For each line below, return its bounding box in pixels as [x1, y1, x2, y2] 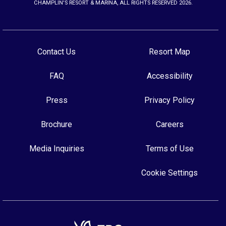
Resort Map [149, 47, 190, 56]
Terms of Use [145, 144, 194, 153]
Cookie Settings [141, 168, 198, 178]
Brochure [41, 120, 72, 129]
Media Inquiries [29, 144, 84, 153]
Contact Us [37, 47, 76, 56]
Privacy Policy [144, 95, 195, 105]
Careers [155, 120, 184, 129]
